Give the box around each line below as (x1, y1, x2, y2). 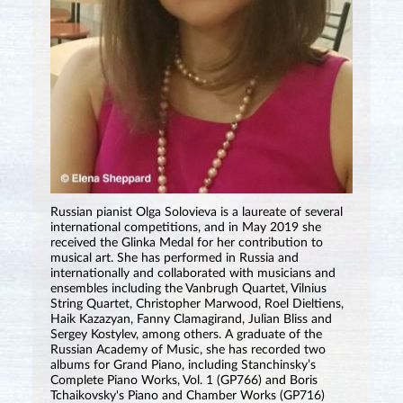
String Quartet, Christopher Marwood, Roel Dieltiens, (49, 297, 344, 310)
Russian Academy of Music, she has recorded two (49, 343, 326, 356)
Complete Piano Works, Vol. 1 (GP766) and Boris (49, 373, 318, 387)
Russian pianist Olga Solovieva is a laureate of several (49, 205, 343, 219)
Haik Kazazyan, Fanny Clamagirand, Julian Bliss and (49, 312, 332, 326)
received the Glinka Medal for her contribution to (49, 236, 323, 249)
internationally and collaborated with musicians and (49, 266, 336, 280)
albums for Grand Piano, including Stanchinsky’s (49, 358, 316, 372)
